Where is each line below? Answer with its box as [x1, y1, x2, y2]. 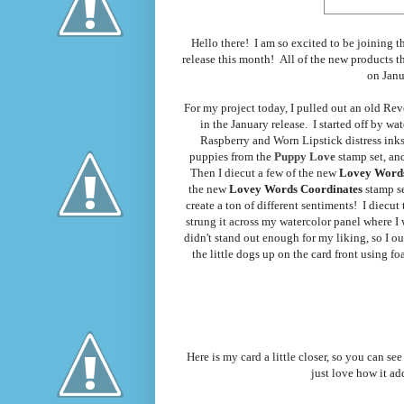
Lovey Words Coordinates [228, 182, 365, 197]
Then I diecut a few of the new [187, 166, 339, 180]
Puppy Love [274, 150, 335, 164]
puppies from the [189, 150, 274, 164]
